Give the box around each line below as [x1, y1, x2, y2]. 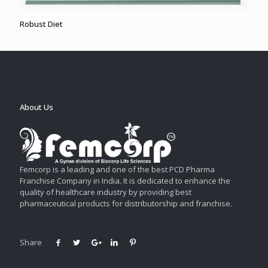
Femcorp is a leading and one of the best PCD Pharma [20, 164, 215, 175]
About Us [20, 101, 53, 112]
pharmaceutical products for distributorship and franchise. [20, 198, 232, 209]
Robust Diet [20, 18, 63, 29]
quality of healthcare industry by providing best [20, 187, 191, 198]
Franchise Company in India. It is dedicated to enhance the [20, 175, 230, 187]
